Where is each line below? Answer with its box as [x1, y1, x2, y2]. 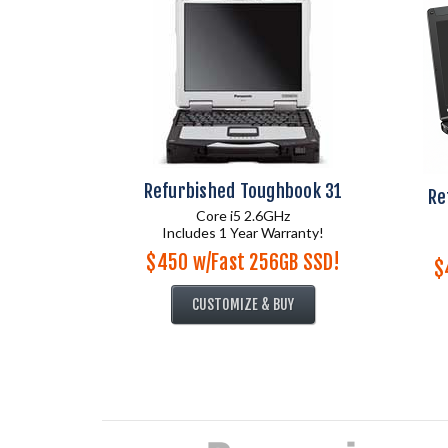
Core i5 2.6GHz [196, 207, 290, 224]
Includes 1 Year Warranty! [162, 224, 324, 241]
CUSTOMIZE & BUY [192, 296, 294, 313]
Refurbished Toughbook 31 [143, 180, 343, 202]
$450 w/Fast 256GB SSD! [146, 250, 340, 275]
